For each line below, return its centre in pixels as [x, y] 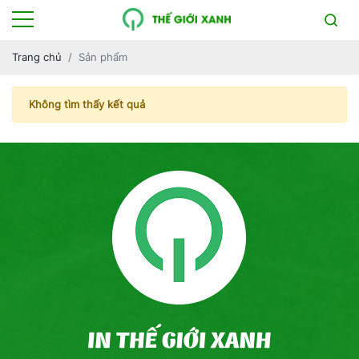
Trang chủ [37, 57]
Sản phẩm [103, 57]
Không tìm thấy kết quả [87, 104]
